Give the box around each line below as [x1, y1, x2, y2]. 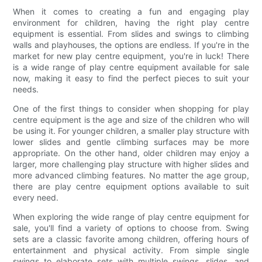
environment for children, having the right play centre [13, 17, 249, 27]
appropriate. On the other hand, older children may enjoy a [13, 147, 249, 158]
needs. [13, 84, 39, 94]
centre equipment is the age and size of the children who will [13, 114, 249, 125]
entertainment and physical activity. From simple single [13, 244, 249, 255]
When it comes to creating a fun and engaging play [13, 6, 249, 16]
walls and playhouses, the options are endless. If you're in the [13, 39, 249, 50]
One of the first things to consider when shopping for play [13, 103, 249, 113]
